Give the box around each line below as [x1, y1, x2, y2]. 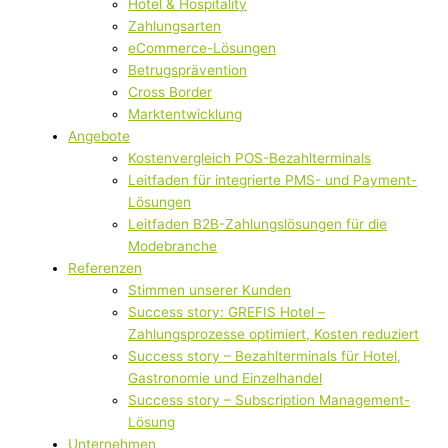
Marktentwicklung [128, 106, 242, 123]
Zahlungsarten [128, 18, 221, 35]
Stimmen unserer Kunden [128, 282, 291, 299]
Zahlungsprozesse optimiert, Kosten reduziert [128, 326, 419, 343]
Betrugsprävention [128, 62, 247, 79]
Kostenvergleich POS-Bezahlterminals [128, 150, 371, 167]
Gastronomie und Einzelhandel [128, 370, 322, 387]
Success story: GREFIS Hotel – [128, 304, 325, 321]
